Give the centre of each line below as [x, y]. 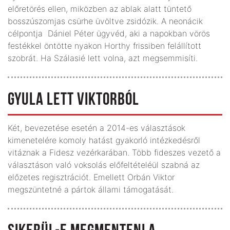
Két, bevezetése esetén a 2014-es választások [97, 128]
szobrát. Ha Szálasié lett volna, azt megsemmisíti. [103, 58]
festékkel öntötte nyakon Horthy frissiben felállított [104, 45]
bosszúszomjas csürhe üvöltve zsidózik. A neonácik [105, 21]
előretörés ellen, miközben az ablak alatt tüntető [100, 8]
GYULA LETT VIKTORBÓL [73, 100]
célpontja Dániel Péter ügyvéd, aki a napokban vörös [109, 33]
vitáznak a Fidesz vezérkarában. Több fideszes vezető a [114, 152]
